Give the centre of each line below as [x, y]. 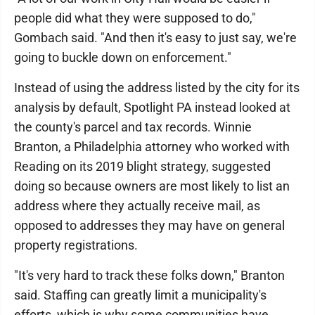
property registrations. [76, 245]
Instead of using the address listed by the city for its [157, 88]
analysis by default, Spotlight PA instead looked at [152, 107]
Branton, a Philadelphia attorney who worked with [152, 147]
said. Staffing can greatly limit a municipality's [140, 295]
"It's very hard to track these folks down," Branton [149, 275]
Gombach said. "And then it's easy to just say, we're [155, 38]
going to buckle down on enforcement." [123, 57]
